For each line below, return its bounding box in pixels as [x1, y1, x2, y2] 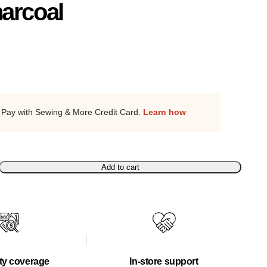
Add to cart [101, 162, 139, 172]
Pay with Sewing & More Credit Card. [1, 107, 143, 117]
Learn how [143, 107, 186, 117]
